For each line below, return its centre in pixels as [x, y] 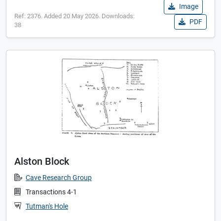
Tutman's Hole [47, 207]
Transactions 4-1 [51, 192]
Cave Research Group [59, 178]
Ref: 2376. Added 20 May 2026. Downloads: [74, 16]
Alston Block [42, 162]
